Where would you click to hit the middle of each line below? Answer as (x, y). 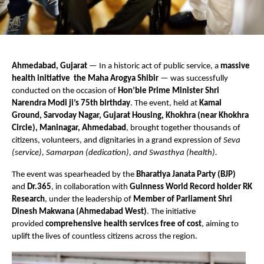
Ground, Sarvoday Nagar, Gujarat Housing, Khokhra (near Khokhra (130, 116)
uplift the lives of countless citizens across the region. (105, 237)
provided (29, 225)
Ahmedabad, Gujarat (50, 67)
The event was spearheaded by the (74, 175)
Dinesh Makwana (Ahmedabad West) (79, 212)
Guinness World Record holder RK (191, 187)
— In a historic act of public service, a (155, 67)
